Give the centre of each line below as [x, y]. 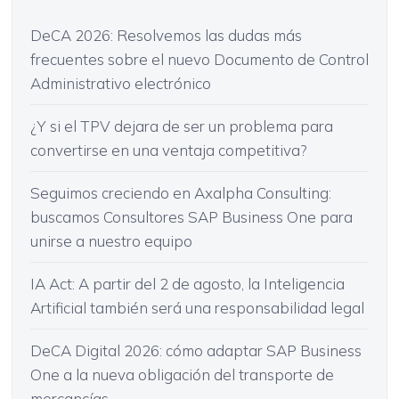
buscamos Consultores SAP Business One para [191, 216]
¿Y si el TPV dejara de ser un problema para [181, 126]
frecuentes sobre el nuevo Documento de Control [199, 59]
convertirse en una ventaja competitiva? [170, 150]
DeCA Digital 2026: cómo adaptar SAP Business [195, 350]
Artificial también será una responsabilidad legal [197, 307]
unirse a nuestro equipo [111, 240]
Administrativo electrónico [120, 83]
